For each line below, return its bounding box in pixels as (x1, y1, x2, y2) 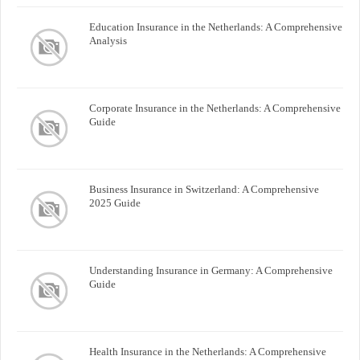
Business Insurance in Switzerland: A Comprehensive (89, 182, 319, 195)
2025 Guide (89, 196, 141, 209)
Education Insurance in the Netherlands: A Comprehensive (89, 20, 342, 33)
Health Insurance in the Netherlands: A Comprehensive (89, 345, 326, 358)
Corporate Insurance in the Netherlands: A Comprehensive (89, 101, 341, 114)
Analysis (89, 34, 127, 47)
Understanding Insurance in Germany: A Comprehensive (89, 264, 333, 276)
